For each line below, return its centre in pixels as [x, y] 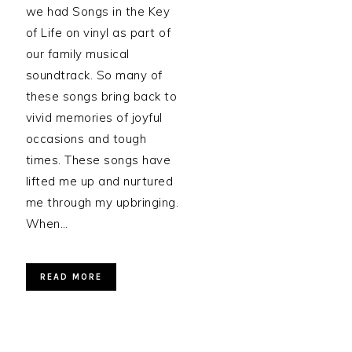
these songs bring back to [101, 96]
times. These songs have [98, 160]
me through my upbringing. [102, 202]
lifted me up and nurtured [99, 181]
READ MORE [71, 277]
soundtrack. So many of [94, 75]
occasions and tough [86, 139]
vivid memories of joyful [94, 117]
